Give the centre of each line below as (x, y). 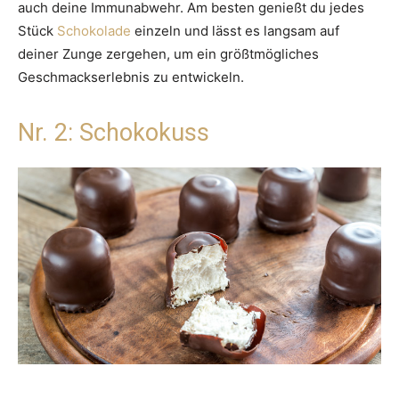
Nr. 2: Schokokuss (114, 133)
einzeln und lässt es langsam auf (235, 31)
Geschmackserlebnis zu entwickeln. (131, 77)
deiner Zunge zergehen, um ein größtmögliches (168, 54)
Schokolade (94, 31)
